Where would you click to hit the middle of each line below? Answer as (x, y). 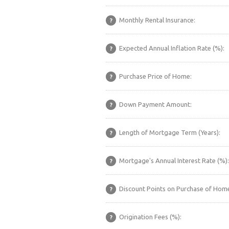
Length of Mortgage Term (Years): (169, 132)
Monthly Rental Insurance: (156, 20)
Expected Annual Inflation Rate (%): (171, 48)
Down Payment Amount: (155, 104)
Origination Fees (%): (150, 217)
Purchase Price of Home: (155, 76)
